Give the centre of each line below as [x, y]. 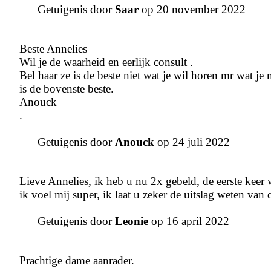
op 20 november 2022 [192, 10]
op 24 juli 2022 [192, 142]
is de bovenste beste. [67, 89]
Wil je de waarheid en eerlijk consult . [106, 62]
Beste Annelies [53, 49]
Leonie [132, 221]
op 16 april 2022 [189, 221]
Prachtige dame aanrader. [77, 261]
